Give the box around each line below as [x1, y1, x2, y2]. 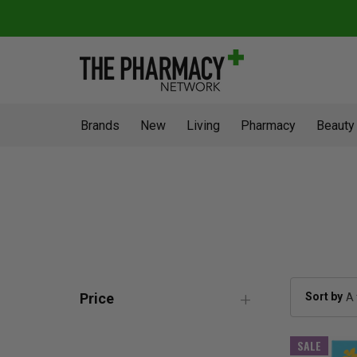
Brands [80, 118, 120, 133]
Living [186, 118, 220, 133]
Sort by [305, 289, 343, 303]
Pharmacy [241, 118, 296, 133]
